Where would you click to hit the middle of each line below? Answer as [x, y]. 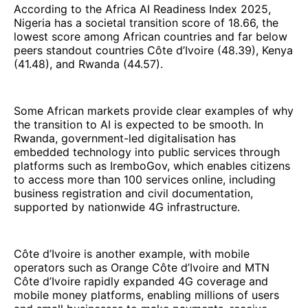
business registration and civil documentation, [133, 194]
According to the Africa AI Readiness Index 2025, [142, 9]
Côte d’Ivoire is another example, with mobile [132, 254]
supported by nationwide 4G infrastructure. [127, 207]
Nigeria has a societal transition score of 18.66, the [146, 23]
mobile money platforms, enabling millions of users [146, 295]
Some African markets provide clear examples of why [154, 111]
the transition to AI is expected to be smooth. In [139, 125]
